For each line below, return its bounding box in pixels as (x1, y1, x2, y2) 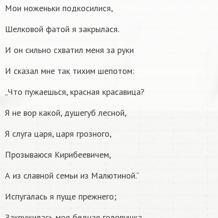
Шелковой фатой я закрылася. (5, 23, 119, 35)
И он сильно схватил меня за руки (5, 44, 134, 55)
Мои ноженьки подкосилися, (5, 2, 113, 14)
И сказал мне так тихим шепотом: (5, 65, 134, 76)
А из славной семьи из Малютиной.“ (5, 169, 139, 181)
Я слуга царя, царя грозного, (5, 127, 111, 139)
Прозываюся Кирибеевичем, (5, 148, 111, 160)
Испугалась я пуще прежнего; (5, 190, 116, 202)
